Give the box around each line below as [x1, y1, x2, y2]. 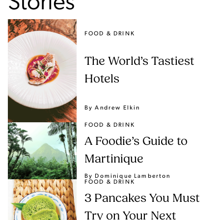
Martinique [84, 154, 143, 166]
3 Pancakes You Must [84, 193, 200, 205]
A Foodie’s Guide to [84, 136, 188, 148]
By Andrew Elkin [84, 105, 140, 111]
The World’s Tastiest [84, 56, 194, 68]
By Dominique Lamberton [84, 173, 171, 180]
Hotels [84, 74, 119, 86]
